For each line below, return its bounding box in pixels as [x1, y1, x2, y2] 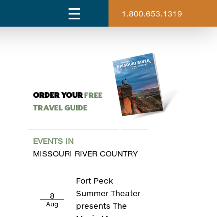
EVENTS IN [32, 136, 74, 145]
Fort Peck [76, 176, 114, 185]
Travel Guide [32, 103, 88, 113]
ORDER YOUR [32, 91, 83, 101]
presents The [76, 201, 127, 210]
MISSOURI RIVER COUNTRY [32, 149, 138, 158]
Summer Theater [76, 188, 141, 198]
